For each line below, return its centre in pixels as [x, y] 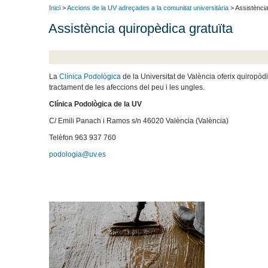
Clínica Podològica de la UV [96, 104]
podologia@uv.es [78, 154]
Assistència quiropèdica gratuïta [141, 28]
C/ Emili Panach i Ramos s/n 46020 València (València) [139, 121]
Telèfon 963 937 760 [84, 137]
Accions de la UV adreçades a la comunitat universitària [148, 8]
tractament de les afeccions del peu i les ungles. [127, 87]
